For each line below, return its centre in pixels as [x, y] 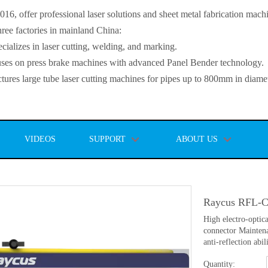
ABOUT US [197, 139]
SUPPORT [107, 139]
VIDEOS [40, 139]
